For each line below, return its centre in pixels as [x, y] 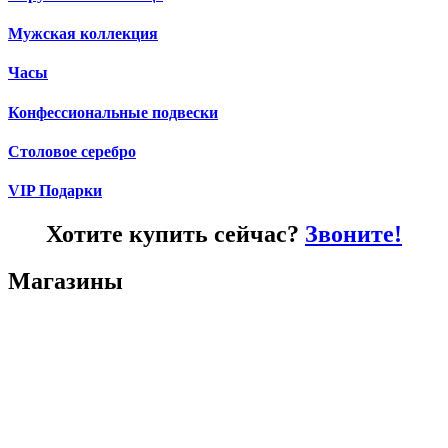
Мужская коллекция [83, 33]
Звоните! [353, 234]
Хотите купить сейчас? [175, 234]
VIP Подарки [55, 191]
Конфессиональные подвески [113, 112]
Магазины [65, 281]
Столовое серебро [72, 151]
